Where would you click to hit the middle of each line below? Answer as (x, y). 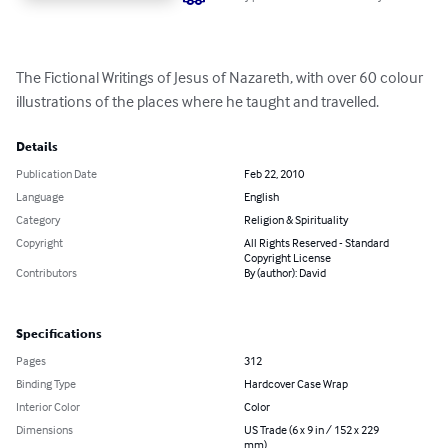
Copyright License (287, 258)
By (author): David (285, 273)
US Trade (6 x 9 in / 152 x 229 (311, 430)
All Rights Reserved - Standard (316, 243)
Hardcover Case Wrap (296, 384)
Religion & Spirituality (296, 220)
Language (40, 197)
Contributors (46, 273)
